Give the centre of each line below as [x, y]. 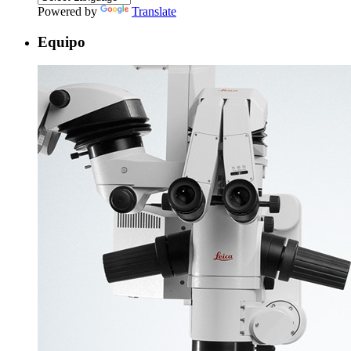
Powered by [69, 11]
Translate [154, 11]
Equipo [62, 42]
